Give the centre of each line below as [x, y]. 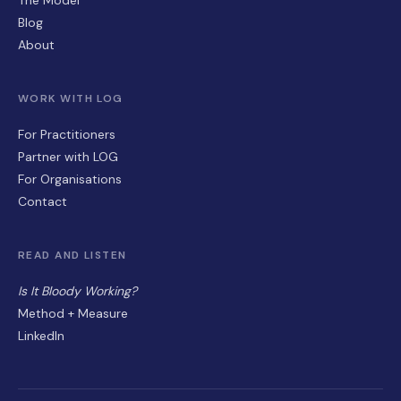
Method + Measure [73, 313]
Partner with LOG [68, 156]
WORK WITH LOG [71, 98]
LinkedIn [41, 335]
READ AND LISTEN [73, 255]
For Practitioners [67, 134]
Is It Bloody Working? [77, 290]
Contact [43, 201]
